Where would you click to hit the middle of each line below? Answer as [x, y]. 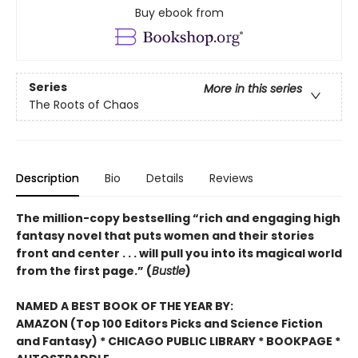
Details [165, 179]
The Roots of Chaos [84, 105]
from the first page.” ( [84, 271]
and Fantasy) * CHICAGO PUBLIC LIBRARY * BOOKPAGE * [178, 342]
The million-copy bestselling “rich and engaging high [178, 219]
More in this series [253, 89]
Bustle [169, 271]
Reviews [231, 179]
